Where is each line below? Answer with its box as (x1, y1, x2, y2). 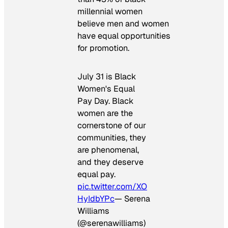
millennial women (77, 6, 142, 17)
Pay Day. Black (77, 95, 134, 106)
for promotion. (77, 42, 129, 53)
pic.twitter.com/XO (77, 181, 147, 192)
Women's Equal (77, 83, 135, 94)
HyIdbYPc (77, 193, 115, 204)
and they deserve (77, 156, 144, 167)
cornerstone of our (77, 120, 146, 131)
